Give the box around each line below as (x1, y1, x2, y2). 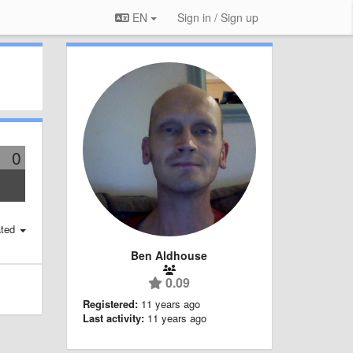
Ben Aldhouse (131, 247, 208, 263)
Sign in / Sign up (177, 9, 258, 25)
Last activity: (82, 310, 144, 325)
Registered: (82, 295, 138, 311)
